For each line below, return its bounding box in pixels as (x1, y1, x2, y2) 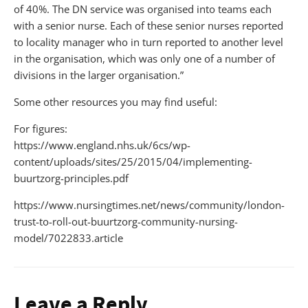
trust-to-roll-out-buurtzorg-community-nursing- (14, 214, 238, 228)
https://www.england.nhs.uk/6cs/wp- (14, 137, 190, 152)
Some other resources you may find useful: (14, 94, 217, 109)
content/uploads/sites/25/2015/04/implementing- (14, 154, 252, 168)
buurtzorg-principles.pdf (14, 170, 129, 185)
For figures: (14, 121, 67, 135)
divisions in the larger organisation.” (14, 67, 184, 82)
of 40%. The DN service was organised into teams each (14, 1, 272, 16)
